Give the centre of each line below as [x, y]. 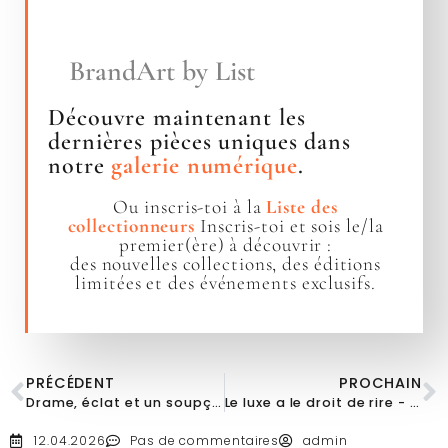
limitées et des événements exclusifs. [225, 283]
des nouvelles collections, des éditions [225, 264]
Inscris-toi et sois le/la [289, 226]
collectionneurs [131, 226]
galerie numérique [204, 166]
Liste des [302, 207]
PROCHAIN [380, 383]
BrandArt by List [162, 71]
